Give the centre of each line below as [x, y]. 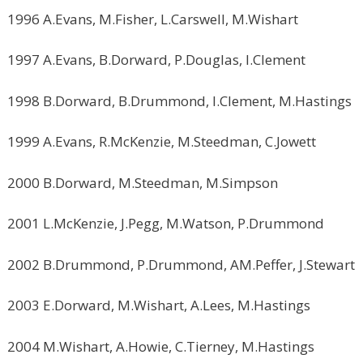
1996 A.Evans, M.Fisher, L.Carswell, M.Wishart [153, 19]
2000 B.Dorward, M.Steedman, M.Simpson [143, 182]
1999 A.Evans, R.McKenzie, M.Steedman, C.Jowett [162, 141]
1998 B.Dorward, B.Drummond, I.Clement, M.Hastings [179, 100]
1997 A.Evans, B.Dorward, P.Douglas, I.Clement [156, 60]
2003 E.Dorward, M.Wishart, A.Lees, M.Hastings [159, 305]
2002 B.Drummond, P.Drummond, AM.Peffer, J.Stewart [181, 264]
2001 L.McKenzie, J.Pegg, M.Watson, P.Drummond [166, 223]
